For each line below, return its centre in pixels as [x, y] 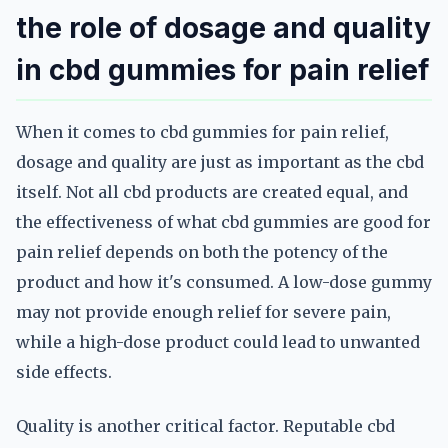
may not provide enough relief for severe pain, [203, 312]
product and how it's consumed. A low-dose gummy [224, 282]
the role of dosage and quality [223, 28]
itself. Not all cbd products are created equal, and [212, 192]
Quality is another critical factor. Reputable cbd [205, 426]
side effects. [64, 372]
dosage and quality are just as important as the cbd [220, 162]
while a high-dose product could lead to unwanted [218, 342]
